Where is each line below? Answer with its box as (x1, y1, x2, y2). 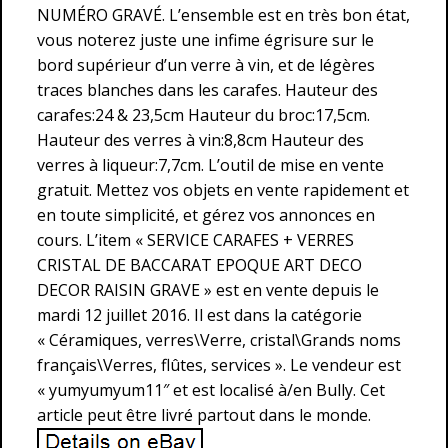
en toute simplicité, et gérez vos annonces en (37, 204, 375, 226)
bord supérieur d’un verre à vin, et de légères (37, 54, 375, 76)
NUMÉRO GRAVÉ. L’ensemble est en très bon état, (37, 4, 410, 26)
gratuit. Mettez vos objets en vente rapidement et (37, 179, 409, 201)
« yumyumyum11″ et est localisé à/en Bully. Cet (37, 379, 385, 401)
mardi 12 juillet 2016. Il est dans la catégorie (37, 304, 362, 326)
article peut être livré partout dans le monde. (37, 404, 371, 426)
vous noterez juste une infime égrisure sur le (37, 29, 374, 51)
